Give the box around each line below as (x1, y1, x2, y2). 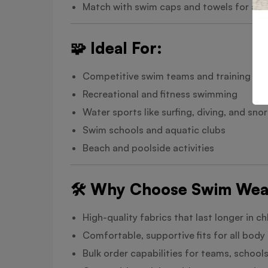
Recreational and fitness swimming (83, 87, 237, 100)
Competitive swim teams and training (83, 69, 251, 82)
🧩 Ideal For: (71, 38, 162, 57)
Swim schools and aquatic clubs (83, 123, 226, 136)
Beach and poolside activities (83, 141, 214, 154)
